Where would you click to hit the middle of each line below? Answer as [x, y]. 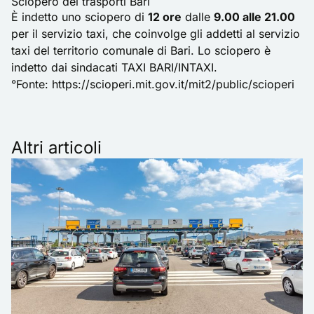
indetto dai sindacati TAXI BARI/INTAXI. [114, 68]
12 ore [165, 17]
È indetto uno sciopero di [80, 17]
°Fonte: [32, 84]
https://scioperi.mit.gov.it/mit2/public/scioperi [173, 84]
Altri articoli [56, 148]
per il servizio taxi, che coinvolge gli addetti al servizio [156, 34]
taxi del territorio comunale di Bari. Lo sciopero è [141, 51]
